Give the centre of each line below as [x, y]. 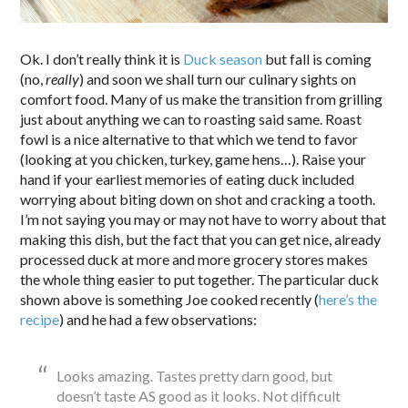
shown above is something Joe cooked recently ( [170, 300]
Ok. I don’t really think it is [102, 59]
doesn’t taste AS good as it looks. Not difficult [199, 396]
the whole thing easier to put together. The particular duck [200, 280]
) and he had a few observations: [158, 320]
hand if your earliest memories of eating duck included [188, 179]
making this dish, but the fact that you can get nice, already [201, 240]
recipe [40, 320]
